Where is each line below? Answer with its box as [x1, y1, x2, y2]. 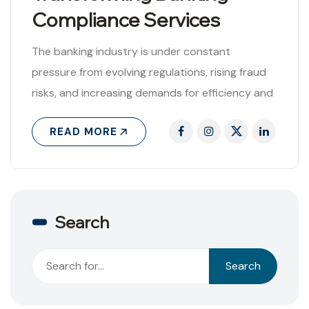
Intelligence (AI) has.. [32, 127, 133, 142]
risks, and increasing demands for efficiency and [32, 86, 273, 101]
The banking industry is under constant [32, 44, 230, 59]
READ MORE [50, 125, 117, 139]
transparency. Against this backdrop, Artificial [32, 106, 263, 121]
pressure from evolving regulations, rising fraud [32, 65, 266, 80]
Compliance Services [32, 8, 220, 32]
